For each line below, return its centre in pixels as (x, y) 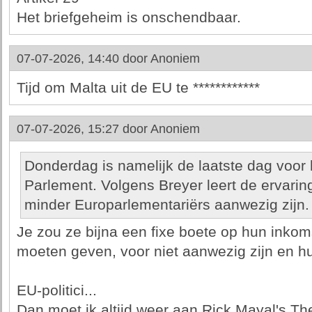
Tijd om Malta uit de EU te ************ (138, 88)
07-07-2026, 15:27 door (83, 129)
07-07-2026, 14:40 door (83, 58)
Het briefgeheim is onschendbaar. (128, 17)
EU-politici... (56, 290)
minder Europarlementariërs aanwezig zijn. (166, 205)
